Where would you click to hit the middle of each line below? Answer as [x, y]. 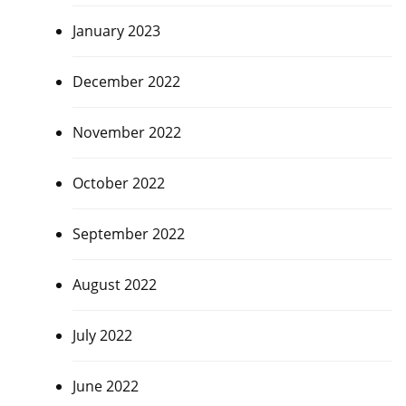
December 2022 [126, 81]
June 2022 [105, 386]
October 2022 [118, 183]
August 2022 [114, 284]
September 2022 [128, 233]
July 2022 [102, 335]
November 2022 [126, 132]
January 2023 [116, 30]
